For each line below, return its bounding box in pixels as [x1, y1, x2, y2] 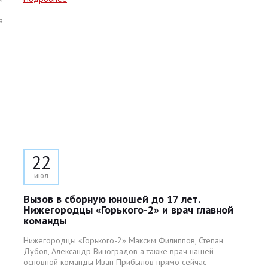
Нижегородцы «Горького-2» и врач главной [23, 203, 233, 217]
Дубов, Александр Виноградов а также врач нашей [23, 246, 214, 257]
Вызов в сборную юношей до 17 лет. [23, 192, 200, 206]
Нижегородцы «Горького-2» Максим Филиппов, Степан [23, 235, 223, 246]
